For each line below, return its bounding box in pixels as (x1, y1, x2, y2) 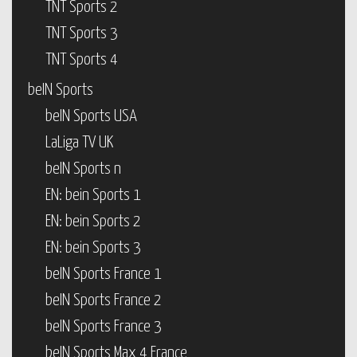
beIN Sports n (45, 161, 121, 177)
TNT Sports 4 (45, 52, 118, 68)
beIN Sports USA (45, 108, 137, 124)
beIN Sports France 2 (45, 292, 162, 308)
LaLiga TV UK (45, 135, 113, 151)
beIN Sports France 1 (45, 266, 162, 282)
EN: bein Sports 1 (45, 187, 141, 203)
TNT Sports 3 (45, 25, 118, 41)
